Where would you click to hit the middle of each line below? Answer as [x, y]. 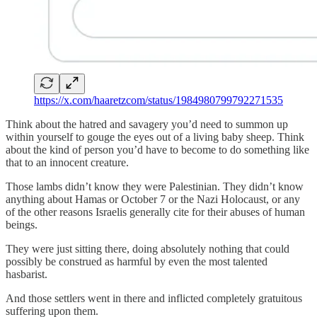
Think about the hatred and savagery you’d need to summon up [147, 124]
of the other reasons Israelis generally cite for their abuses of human [155, 212]
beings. [22, 224]
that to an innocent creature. [67, 162]
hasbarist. [27, 274]
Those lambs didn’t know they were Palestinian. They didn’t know [155, 186]
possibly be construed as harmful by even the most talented [137, 261]
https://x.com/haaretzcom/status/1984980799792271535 [158, 100]
